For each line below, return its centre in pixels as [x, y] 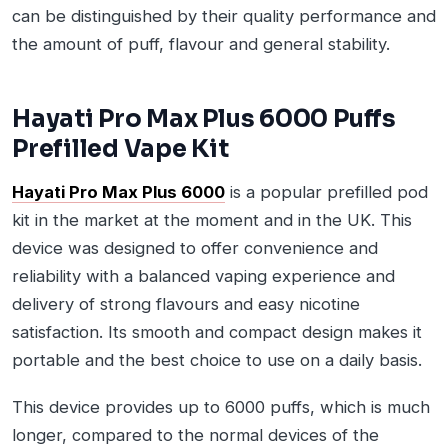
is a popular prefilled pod [326, 191]
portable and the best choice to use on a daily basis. [217, 359]
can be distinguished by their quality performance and [224, 15]
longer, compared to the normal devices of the [195, 434]
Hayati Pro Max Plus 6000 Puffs [204, 118]
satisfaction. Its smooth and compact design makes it [217, 331]
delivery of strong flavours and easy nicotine [186, 303]
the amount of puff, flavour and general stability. [201, 43]
